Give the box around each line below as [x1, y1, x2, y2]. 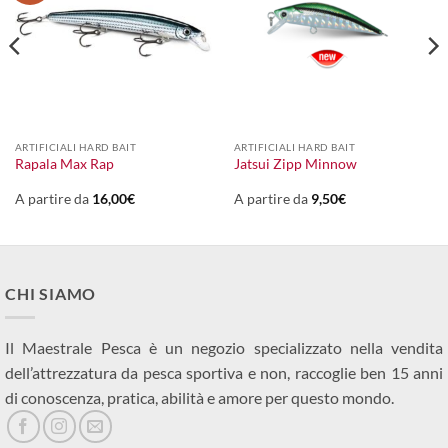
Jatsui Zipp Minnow [233, 156, 357, 173]
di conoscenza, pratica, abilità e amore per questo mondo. [5, 388, 394, 408]
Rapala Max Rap [14, 156, 114, 173]
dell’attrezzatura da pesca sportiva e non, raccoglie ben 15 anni [5, 363, 443, 383]
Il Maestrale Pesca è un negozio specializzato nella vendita [5, 338, 443, 358]
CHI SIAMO [5, 283, 97, 303]
